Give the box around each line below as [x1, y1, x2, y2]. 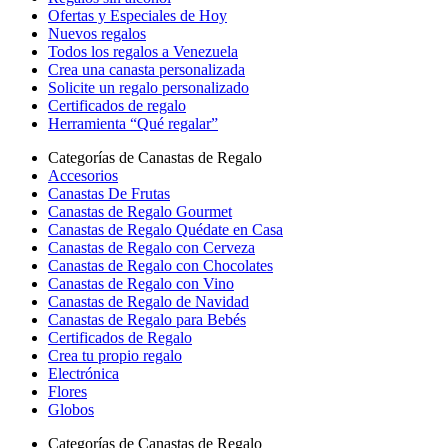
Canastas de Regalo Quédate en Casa [48, 221, 283, 238]
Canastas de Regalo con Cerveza [48, 239, 255, 256]
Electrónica [48, 365, 119, 382]
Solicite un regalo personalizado [48, 79, 249, 96]
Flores [48, 383, 87, 400]
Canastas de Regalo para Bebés [48, 311, 246, 328]
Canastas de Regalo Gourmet [48, 203, 232, 220]
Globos [48, 401, 94, 418]
